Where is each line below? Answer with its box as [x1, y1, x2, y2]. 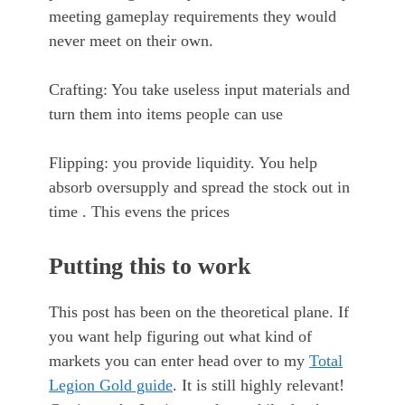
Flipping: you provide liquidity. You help [49, 154, 317, 173]
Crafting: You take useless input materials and [49, 80, 350, 99]
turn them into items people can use [49, 105, 283, 124]
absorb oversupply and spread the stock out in [49, 178, 350, 197]
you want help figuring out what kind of [49, 327, 312, 346]
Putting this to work [49, 253, 250, 280]
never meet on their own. [49, 32, 213, 51]
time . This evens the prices [49, 202, 230, 221]
